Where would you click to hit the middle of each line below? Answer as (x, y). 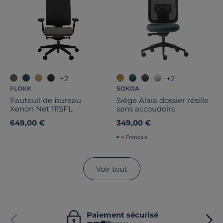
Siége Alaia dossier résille (163, 101)
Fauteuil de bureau (46, 101)
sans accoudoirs (146, 109)
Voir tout (111, 169)
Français (137, 137)
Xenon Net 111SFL (41, 109)
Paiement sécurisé (122, 215)
